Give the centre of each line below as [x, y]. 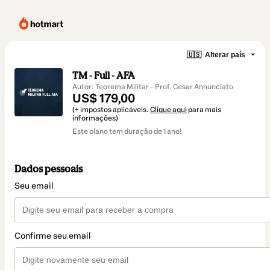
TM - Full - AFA [104, 75]
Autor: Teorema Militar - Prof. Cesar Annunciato [153, 87]
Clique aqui [168, 110]
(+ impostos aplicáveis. [111, 110]
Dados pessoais [49, 169]
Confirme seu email [53, 236]
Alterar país [225, 55]
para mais [204, 110]
